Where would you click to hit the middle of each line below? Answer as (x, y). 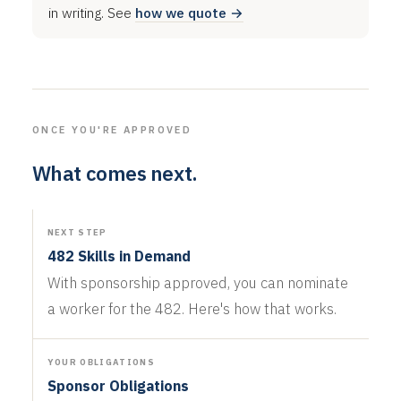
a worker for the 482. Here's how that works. (192, 308)
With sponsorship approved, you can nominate (197, 282)
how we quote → (189, 12)
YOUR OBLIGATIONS (101, 362)
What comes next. (115, 173)
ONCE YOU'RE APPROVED (112, 129)
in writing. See (91, 12)
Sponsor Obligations (118, 385)
